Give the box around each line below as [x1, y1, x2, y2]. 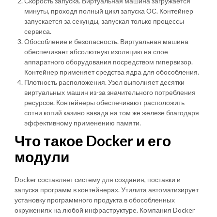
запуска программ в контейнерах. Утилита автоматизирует [15, 185, 199, 194]
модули [15, 147, 69, 165]
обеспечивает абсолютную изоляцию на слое [24, 47, 168, 56]
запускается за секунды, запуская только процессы [24, 16, 184, 25]
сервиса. [24, 27, 51, 35]
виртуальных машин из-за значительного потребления [24, 88, 196, 96]
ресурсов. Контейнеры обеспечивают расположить [24, 98, 185, 107]
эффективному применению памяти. [24, 118, 141, 127]
